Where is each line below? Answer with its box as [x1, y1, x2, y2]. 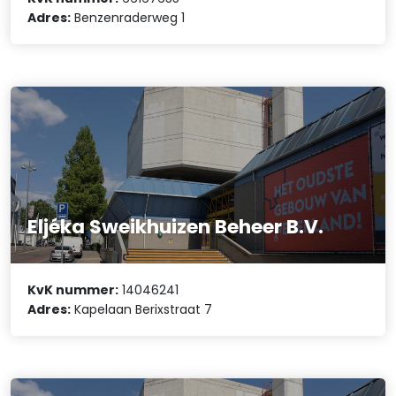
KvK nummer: [27, 280, 119, 299]
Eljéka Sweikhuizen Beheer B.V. [27, 212, 324, 240]
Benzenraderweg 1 [71, 8, 186, 27]
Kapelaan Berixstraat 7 [71, 300, 213, 318]
